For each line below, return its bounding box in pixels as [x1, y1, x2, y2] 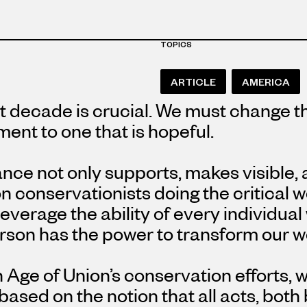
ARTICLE [171, 75, 216, 88]
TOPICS [160, 40, 192, 49]
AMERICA [242, 75, 290, 88]
